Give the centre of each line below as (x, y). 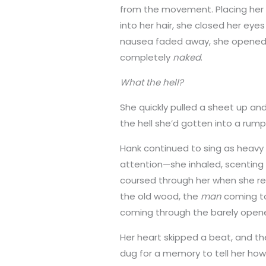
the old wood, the (161, 197)
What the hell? (152, 83)
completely (147, 58)
